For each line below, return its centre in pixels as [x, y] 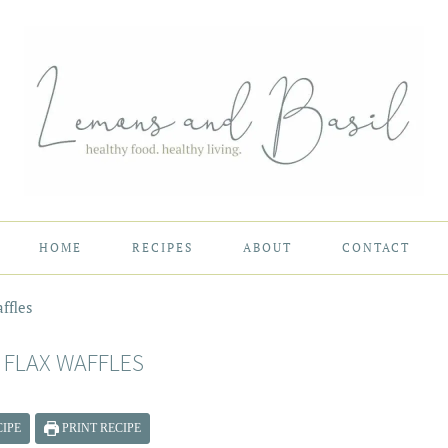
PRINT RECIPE [100, 428]
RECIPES [162, 247]
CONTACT [375, 247]
